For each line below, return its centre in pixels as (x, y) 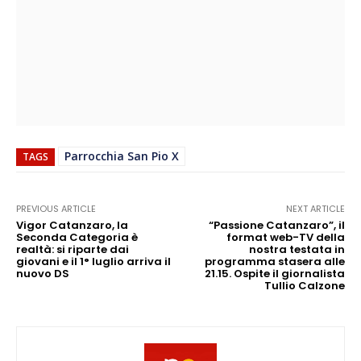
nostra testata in (297, 249)
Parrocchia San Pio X (122, 156)
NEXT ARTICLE (315, 208)
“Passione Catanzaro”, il (276, 225)
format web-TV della (285, 237)
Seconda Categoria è (77, 237)
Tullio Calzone (304, 285)
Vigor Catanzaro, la (72, 225)
